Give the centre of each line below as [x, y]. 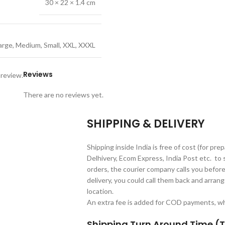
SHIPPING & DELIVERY [146, 124]
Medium [28, 45]
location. [100, 191]
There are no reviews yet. [63, 94]
